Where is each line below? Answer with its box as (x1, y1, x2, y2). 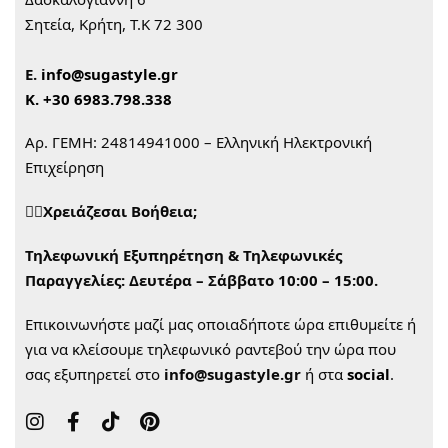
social (347, 363, 390, 384)
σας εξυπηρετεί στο (25, 363, 164, 384)
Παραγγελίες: (25, 269, 129, 290)
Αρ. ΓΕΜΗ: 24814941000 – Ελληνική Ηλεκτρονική (25, 132, 372, 153)
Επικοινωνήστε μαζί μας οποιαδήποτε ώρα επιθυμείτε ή (25, 313, 416, 334)
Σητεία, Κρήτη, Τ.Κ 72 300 (25, 13, 203, 34)
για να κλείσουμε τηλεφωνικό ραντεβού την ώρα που (25, 338, 396, 359)
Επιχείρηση (25, 157, 104, 178)
